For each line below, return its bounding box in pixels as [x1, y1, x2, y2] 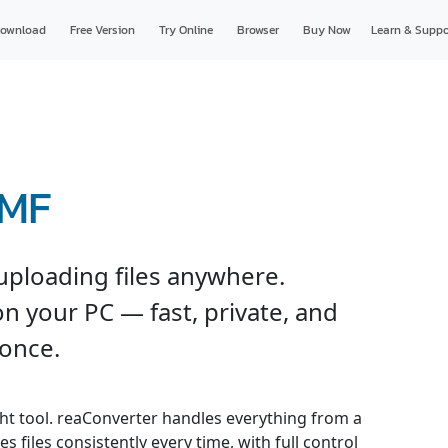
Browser [236, 21, 279, 39]
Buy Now [302, 21, 351, 39]
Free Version [69, 21, 135, 39]
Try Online [158, 21, 213, 39]
